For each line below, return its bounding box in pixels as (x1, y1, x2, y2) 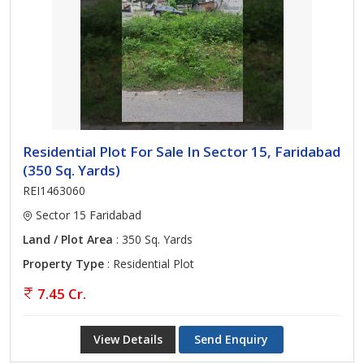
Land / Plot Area (23, 232, 113, 247)
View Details (93, 331, 162, 347)
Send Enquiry (194, 331, 268, 347)
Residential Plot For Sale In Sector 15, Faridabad (23, 142, 340, 161)
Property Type (23, 256, 104, 271)
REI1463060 (23, 183, 85, 198)
